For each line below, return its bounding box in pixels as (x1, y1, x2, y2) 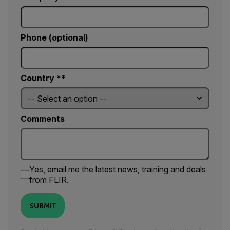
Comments (21, 113, 65, 124)
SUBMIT (29, 201, 56, 210)
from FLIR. (29, 175, 69, 185)
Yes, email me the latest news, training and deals (29, 164, 206, 175)
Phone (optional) (21, 32, 88, 43)
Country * (21, 73, 61, 84)
